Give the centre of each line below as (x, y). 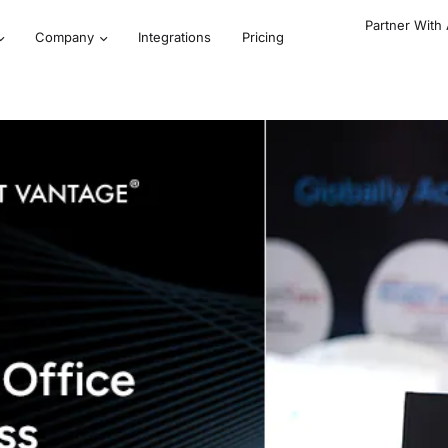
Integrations (174, 37)
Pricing (262, 37)
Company (64, 37)
